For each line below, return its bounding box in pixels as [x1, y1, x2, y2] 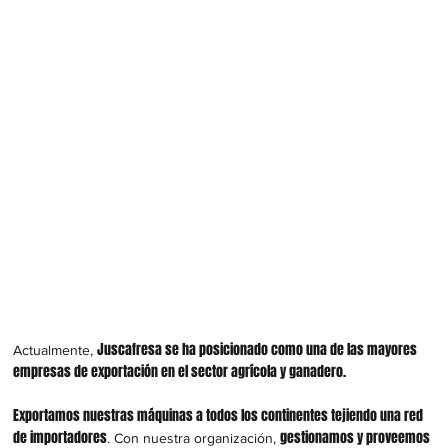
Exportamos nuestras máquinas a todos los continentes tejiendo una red [13, 404, 424, 426]
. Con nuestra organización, [107, 429, 281, 446]
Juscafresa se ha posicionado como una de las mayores [97, 338, 418, 360]
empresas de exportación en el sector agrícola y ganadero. [13, 360, 347, 382]
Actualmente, [13, 341, 98, 358]
